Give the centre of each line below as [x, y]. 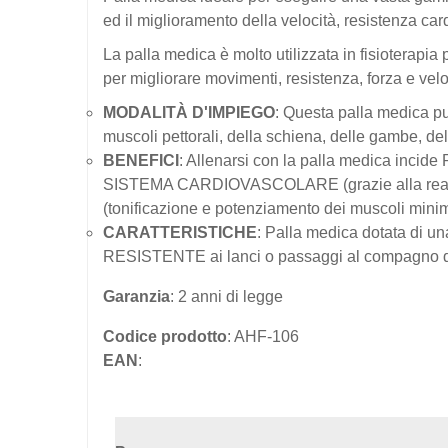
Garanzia [136, 296]
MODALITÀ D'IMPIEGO [189, 112]
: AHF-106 [263, 336]
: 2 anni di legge [226, 296]
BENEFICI [141, 160]
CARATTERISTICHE [180, 232]
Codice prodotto [165, 336]
